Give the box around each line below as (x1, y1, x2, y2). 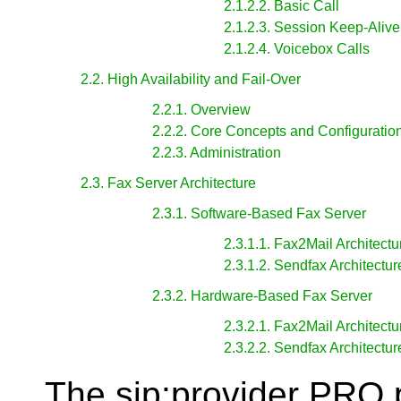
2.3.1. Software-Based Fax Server (152, 206, 366, 221)
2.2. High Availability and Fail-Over (81, 72, 301, 87)
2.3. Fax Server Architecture (81, 175, 256, 191)
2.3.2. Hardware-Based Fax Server (152, 288, 372, 303)
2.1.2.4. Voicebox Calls (224, 41, 370, 56)
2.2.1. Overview (152, 102, 251, 117)
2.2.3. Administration (152, 145, 281, 160)
